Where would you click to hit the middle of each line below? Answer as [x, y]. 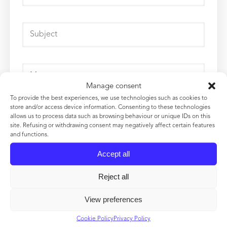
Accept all [113, 154]
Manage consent [113, 86]
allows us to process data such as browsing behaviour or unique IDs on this [110, 116]
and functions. [29, 134]
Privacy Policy [132, 218]
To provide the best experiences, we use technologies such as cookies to [109, 98]
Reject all [113, 176]
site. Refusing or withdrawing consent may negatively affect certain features [112, 125]
